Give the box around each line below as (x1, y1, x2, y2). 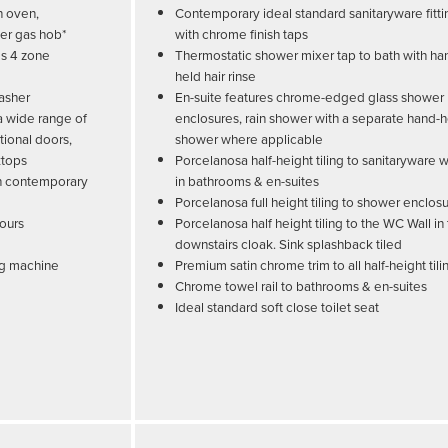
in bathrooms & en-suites (175, 171, 320, 191)
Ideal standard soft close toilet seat (175, 297, 380, 317)
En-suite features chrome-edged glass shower (175, 87, 445, 107)
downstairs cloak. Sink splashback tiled (175, 234, 403, 254)
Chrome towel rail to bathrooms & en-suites (175, 276, 428, 296)
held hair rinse (175, 66, 257, 86)
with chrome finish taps (175, 24, 309, 44)
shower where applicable (175, 129, 324, 149)
